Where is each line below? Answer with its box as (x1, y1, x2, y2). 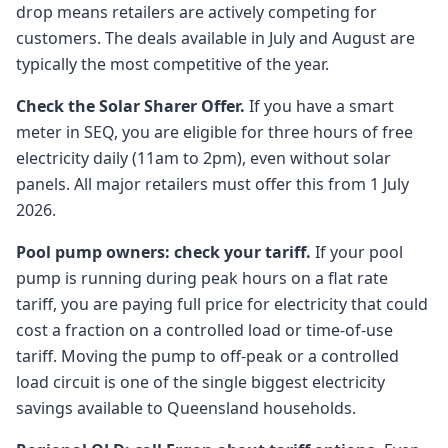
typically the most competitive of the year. (16, 53, 329, 75)
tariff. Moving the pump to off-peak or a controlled (16, 345, 399, 367)
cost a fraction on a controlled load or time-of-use (16, 319, 393, 341)
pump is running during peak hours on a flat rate (16, 267, 388, 289)
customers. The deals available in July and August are (16, 27, 415, 49)
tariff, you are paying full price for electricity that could (16, 293, 428, 315)
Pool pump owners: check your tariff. (16, 241, 311, 263)
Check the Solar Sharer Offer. (16, 95, 245, 117)
